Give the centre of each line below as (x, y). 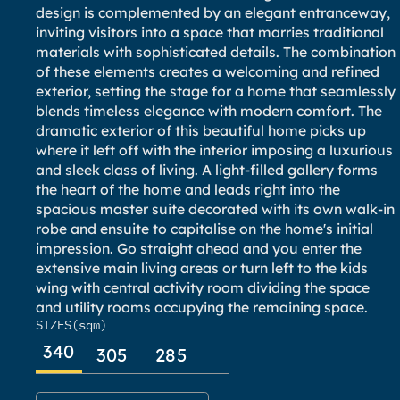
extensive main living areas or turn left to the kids (202, 268)
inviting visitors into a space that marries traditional (210, 32)
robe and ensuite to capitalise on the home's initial (204, 229)
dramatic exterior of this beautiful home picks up (201, 130)
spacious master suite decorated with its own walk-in (215, 209)
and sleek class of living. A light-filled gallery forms (207, 170)
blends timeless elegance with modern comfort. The (209, 111)
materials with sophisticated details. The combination (216, 52)
